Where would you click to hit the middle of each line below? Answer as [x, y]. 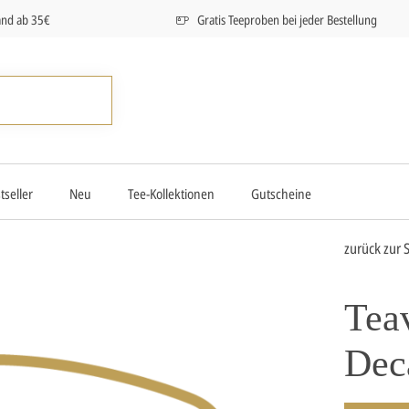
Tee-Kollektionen [171, 193]
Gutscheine [281, 193]
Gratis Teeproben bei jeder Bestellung [287, 20]
